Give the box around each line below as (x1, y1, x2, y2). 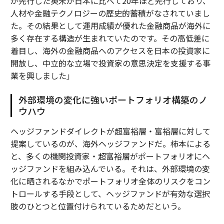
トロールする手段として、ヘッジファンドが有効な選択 (10, 187, 210, 200)
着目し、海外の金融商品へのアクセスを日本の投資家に (10, 44, 210, 57)
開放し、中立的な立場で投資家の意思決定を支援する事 (10, 57, 210, 69)
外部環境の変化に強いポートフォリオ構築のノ (18, 93, 207, 106)
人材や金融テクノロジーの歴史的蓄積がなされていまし (10, 7, 210, 19)
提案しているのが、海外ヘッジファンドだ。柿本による (10, 137, 210, 150)
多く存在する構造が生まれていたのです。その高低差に (10, 32, 209, 44)
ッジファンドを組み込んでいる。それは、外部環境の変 (10, 162, 210, 175)
